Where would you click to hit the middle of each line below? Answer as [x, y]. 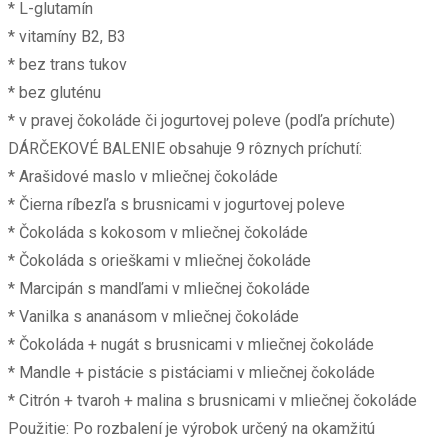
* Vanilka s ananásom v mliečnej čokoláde [153, 317]
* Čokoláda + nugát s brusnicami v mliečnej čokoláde [191, 345]
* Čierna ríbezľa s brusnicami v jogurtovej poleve [176, 205]
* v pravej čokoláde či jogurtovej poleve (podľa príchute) [201, 121]
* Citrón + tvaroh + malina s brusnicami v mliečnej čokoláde [212, 401]
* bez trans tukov [67, 65]
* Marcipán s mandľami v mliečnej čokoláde [159, 289]
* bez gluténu [54, 93]
